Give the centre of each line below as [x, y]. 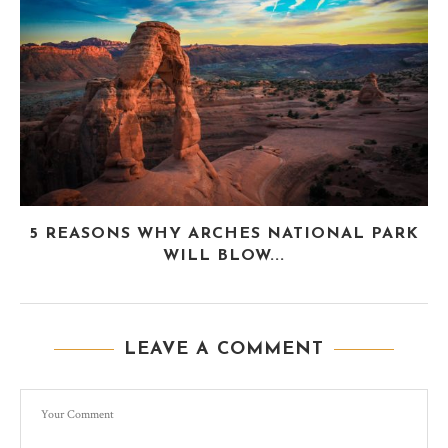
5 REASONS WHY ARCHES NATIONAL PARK [224, 234]
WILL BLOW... [224, 256]
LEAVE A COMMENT [224, 350]
